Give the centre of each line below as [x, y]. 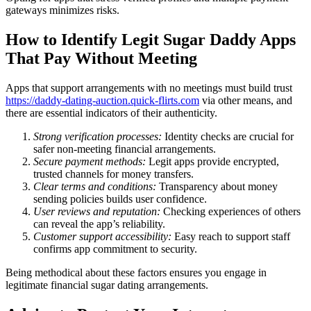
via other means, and [246, 101]
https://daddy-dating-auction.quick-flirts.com [102, 101]
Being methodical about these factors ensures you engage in [136, 273]
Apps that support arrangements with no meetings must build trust [149, 88]
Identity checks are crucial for [228, 137]
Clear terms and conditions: [95, 187]
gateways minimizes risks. [62, 10]
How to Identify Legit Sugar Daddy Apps [151, 40]
